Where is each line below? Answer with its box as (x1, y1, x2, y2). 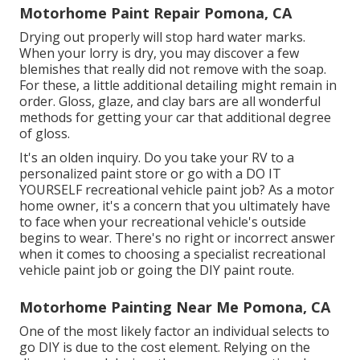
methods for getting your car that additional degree (19, 108, 331, 126)
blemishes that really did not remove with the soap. (19, 59, 326, 78)
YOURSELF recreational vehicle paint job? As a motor (19, 180, 334, 198)
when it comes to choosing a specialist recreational (19, 244, 325, 263)
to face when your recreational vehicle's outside (19, 212, 306, 231)
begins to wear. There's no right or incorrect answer (19, 228, 335, 247)
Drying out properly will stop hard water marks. (19, 27, 305, 46)
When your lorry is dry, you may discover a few (19, 43, 299, 62)
